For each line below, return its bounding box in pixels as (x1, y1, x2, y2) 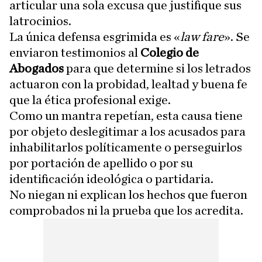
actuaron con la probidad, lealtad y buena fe (9, 78, 247, 91)
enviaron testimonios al (9, 46, 140, 60)
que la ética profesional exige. (9, 94, 171, 107)
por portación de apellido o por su (9, 157, 193, 170)
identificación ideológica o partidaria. (9, 173, 213, 186)
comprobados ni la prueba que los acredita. (9, 204, 243, 218)
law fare (180, 30, 224, 44)
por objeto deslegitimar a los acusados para (9, 125, 246, 139)
